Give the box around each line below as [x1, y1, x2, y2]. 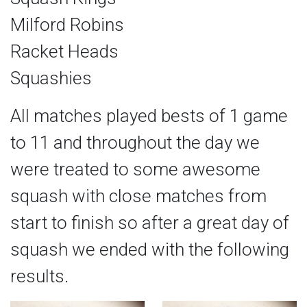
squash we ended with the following [10, 239, 289, 260]
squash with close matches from [10, 186, 267, 207]
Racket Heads [10, 41, 119, 62]
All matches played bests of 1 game [10, 106, 288, 127]
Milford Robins [10, 14, 124, 36]
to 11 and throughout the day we [10, 132, 260, 153]
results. [10, 266, 69, 287]
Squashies [10, 68, 92, 89]
